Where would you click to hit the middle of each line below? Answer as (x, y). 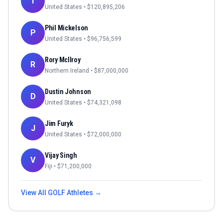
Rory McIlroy (63, 60)
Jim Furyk (59, 124)
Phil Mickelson (67, 28)
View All (34, 193)
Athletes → (83, 193)
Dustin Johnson (68, 92)
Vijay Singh (61, 156)
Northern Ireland (67, 71)
